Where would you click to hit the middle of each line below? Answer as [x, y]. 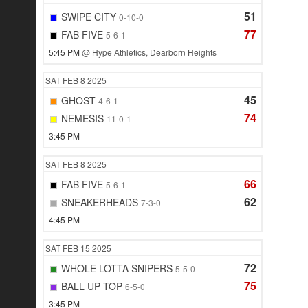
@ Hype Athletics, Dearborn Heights [149, 52]
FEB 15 [77, 248]
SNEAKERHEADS [100, 202]
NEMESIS [82, 119]
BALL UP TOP [92, 286]
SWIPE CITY [89, 17]
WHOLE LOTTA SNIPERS [117, 268]
